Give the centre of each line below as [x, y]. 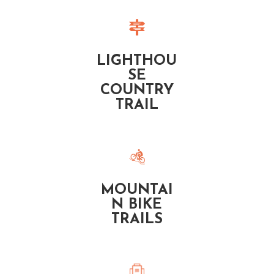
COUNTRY [137, 90]
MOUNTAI [137, 190]
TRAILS [137, 219]
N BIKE [137, 205]
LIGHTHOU [137, 61]
